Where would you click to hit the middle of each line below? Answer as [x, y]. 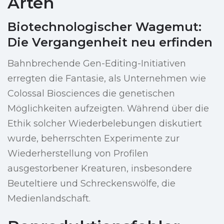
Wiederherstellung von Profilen [78, 154]
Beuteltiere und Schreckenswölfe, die [91, 184]
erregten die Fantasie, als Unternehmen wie [107, 79]
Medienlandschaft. [49, 199]
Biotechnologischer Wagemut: [104, 27]
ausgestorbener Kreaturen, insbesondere [100, 169]
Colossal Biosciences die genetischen [91, 94]
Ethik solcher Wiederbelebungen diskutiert [105, 124]
